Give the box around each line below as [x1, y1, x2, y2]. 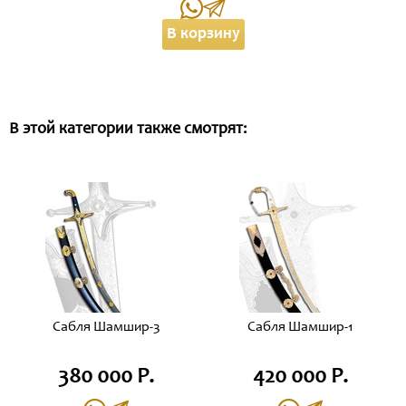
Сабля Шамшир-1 [246, 320, 353, 334]
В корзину [166, 26, 240, 43]
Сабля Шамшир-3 [52, 320, 160, 334]
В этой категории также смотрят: [9, 121, 247, 138]
